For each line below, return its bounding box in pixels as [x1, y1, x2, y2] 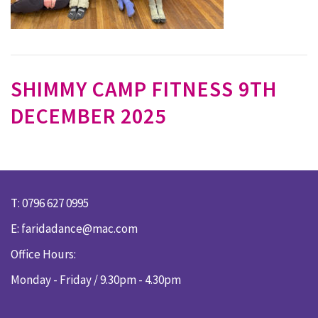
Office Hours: [11, 246, 76, 262]
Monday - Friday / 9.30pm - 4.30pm [11, 272, 181, 287]
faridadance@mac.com [21, 221, 138, 236]
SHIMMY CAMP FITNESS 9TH [11, 75, 277, 102]
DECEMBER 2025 [11, 102, 166, 129]
